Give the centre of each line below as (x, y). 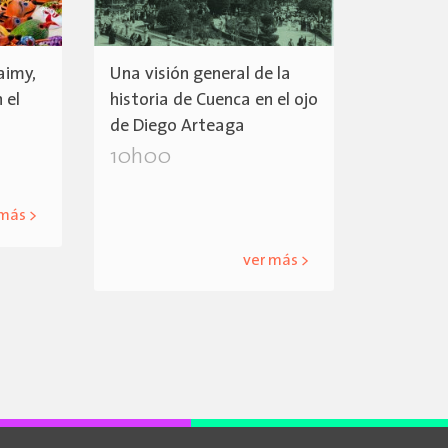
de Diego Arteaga (178, 127)
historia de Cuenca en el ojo (214, 101)
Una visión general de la (201, 75)
